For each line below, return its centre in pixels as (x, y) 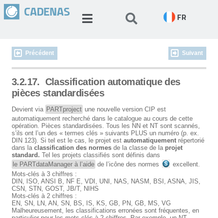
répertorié (190, 140)
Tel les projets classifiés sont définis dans (100, 155)
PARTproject (64, 109)
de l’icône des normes (128, 164)
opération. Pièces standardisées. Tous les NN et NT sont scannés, (106, 126)
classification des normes (73, 148)
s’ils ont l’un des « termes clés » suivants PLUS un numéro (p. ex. (105, 133)
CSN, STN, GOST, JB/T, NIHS (55, 189)
